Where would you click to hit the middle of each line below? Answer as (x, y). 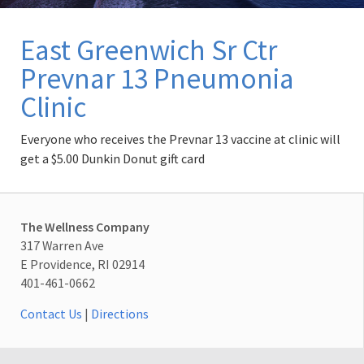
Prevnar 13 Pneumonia (157, 79)
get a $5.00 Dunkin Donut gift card (113, 159)
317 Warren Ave (62, 245)
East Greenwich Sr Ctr (149, 50)
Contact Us (51, 314)
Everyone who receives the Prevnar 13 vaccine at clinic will (180, 139)
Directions (120, 314)
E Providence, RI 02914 (82, 264)
